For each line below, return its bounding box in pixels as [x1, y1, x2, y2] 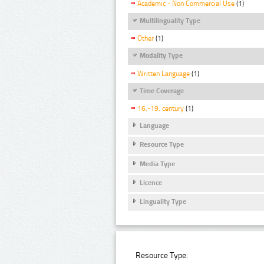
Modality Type [140, 51, 183, 60]
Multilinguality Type [140, 16, 200, 25]
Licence [140, 179, 162, 187]
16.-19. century [137, 104, 184, 113]
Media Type [140, 159, 175, 168]
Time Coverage [140, 86, 184, 95]
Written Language [137, 69, 190, 78]
